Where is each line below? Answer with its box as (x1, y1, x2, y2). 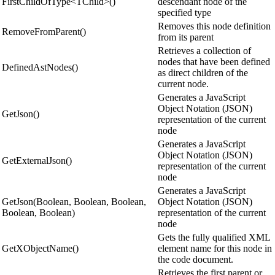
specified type (158, 7, 211, 18)
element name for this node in (158, 242, 272, 254)
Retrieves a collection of (158, 45, 251, 56)
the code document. (158, 254, 233, 265)
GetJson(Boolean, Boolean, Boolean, (2, 196, 146, 207)
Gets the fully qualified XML (158, 231, 270, 242)
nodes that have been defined (158, 56, 270, 67)
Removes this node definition (158, 20, 271, 31)
